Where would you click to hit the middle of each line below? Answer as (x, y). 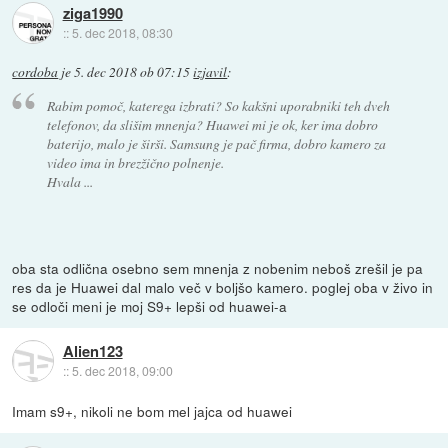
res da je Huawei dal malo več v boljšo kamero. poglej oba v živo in (223, 286)
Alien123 (92, 351)
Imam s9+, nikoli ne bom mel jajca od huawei (152, 410)
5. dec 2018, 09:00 (122, 371)
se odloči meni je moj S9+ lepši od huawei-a (150, 305)
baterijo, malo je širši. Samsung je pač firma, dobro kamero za (216, 143)
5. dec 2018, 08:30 (122, 32)
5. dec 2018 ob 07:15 (132, 72)
